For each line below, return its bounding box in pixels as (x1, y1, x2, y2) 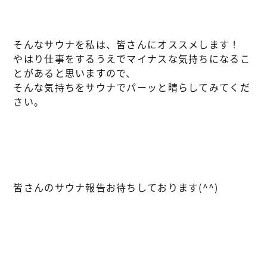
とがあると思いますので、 (13, 66, 136, 80)
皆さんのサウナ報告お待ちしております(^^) (13, 180, 219, 194)
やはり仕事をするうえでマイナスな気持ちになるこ (13, 51, 250, 66)
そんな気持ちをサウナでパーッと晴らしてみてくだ (13, 80, 250, 94)
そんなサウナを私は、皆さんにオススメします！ (13, 37, 240, 51)
